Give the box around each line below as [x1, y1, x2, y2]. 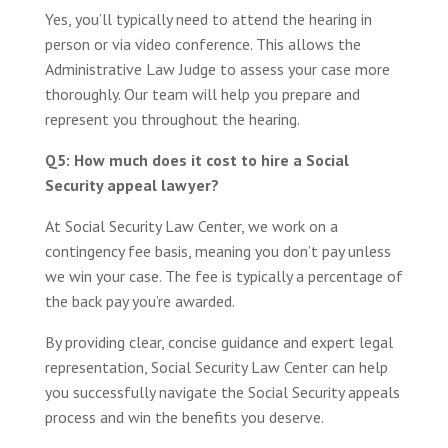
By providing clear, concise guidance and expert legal [44, 331, 393, 352]
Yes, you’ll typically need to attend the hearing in [44, 8, 372, 29]
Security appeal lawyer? [44, 174, 219, 195]
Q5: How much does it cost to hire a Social [44, 149, 349, 170]
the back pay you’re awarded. [44, 290, 235, 311]
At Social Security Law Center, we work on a [44, 215, 338, 236]
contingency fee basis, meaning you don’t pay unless [44, 240, 391, 261]
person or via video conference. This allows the [44, 33, 361, 54]
